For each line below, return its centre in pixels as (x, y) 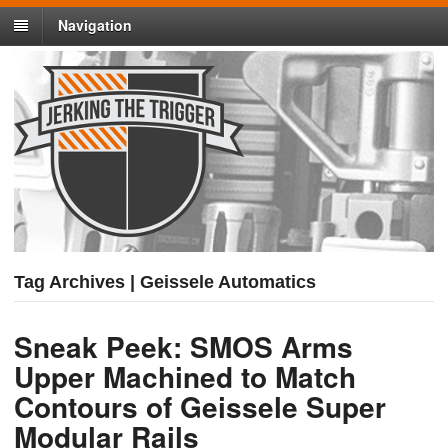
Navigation (95, 25)
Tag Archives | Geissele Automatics (165, 282)
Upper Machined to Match (185, 377)
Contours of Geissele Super (200, 407)
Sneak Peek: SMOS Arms (183, 347)
